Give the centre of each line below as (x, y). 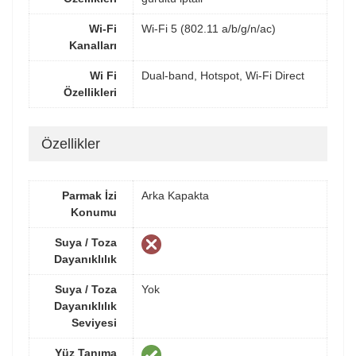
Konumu (94, 212)
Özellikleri (90, 92)
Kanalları (93, 45)
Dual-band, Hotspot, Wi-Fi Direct (223, 75)
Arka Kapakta (175, 195)
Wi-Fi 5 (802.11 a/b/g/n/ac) (209, 28)
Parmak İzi (89, 195)
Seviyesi (94, 322)
